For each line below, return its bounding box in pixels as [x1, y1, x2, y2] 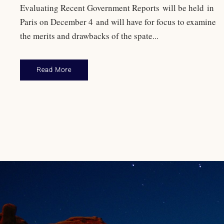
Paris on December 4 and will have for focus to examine [20, 16, 216, 28]
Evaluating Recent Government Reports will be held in [20, 2, 214, 14]
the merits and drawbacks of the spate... [20, 30, 158, 42]
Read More [36, 66, 71, 74]
